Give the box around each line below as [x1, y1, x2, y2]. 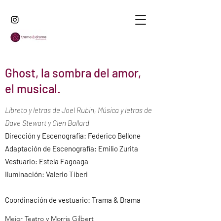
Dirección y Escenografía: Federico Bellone [5, 131, 141, 140]
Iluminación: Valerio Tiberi [5, 170, 88, 179]
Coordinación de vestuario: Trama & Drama [5, 195, 141, 204]
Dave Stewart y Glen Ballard [5, 118, 89, 127]
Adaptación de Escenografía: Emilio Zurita [5, 144, 138, 153]
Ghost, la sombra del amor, [5, 66, 141, 80]
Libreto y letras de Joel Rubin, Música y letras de [5, 106, 152, 114]
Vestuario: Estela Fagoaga [5, 157, 88, 166]
